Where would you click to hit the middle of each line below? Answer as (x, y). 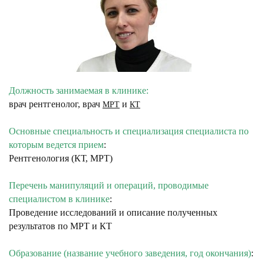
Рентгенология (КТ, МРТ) (61, 158)
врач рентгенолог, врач (56, 104)
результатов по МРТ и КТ (60, 226)
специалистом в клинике (59, 199)
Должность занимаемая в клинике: (79, 90)
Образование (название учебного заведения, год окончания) (130, 253)
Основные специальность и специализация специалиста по (129, 131)
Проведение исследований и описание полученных (113, 212)
